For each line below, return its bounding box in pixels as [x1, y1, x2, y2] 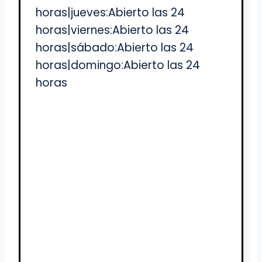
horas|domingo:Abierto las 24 [36, 57, 200, 74]
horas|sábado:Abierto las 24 [36, 40, 194, 56]
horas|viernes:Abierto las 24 [36, 22, 189, 39]
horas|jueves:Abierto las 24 [36, 5, 185, 21]
